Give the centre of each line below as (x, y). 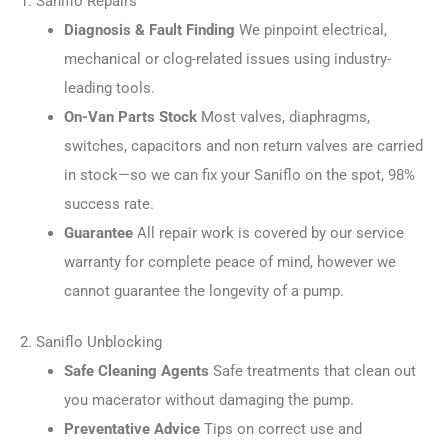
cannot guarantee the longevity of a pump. (203, 290)
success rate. (108, 203)
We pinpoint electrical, (310, 29)
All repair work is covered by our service (268, 232)
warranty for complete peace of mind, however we (229, 261)
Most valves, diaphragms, (283, 116)
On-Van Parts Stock (130, 116)
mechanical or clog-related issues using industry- (227, 58)
